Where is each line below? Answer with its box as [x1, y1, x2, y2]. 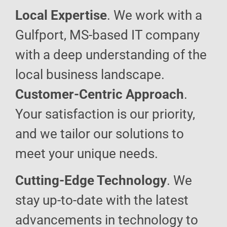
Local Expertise [15, 7, 107, 23]
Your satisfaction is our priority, [15, 106, 195, 122]
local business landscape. [15, 66, 165, 82]
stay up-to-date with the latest [15, 193, 188, 208]
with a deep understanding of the [15, 47, 207, 62]
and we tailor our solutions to [15, 126, 184, 141]
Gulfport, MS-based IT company [15, 27, 200, 43]
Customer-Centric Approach [15, 86, 184, 102]
